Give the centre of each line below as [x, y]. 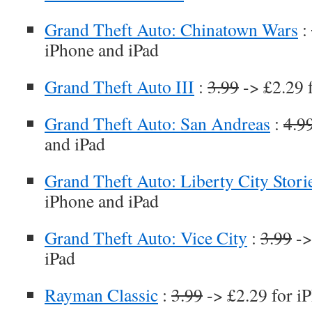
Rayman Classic [101, 295]
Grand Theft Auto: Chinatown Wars [171, 29]
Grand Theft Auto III [119, 86]
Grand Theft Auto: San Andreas [157, 123]
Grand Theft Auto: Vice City [146, 237]
